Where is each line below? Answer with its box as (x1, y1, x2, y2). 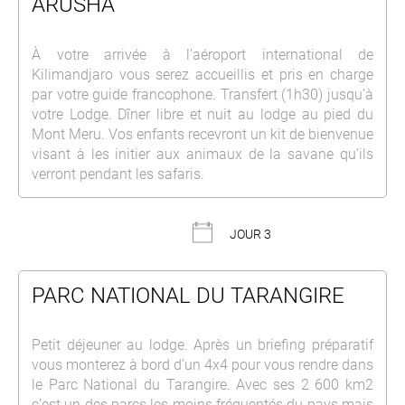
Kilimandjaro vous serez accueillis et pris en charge (32, 65, 373, 83)
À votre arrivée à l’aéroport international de (32, 45, 373, 63)
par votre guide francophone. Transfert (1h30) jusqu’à (32, 85, 373, 103)
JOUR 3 (230, 226, 271, 241)
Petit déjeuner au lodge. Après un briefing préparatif (32, 335, 373, 353)
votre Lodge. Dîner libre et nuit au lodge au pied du (32, 105, 373, 123)
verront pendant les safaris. (32, 165, 204, 183)
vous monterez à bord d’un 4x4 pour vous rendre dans (32, 355, 373, 373)
